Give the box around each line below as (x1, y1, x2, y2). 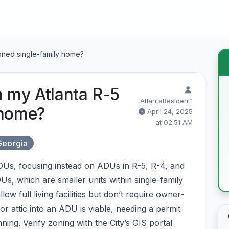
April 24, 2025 (147, 107, 193, 116)
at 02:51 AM (155, 118, 193, 126)
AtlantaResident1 (140, 97, 193, 105)
